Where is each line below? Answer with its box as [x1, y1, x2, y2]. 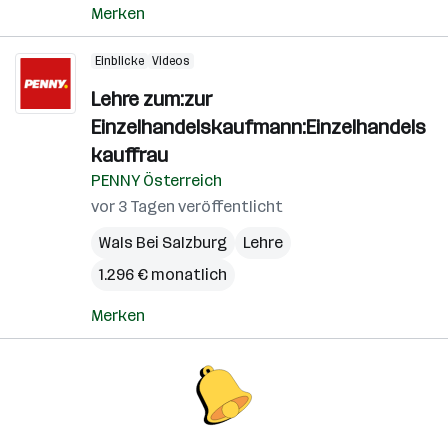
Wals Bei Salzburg [99, 233, 227, 252]
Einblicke [95, 54, 144, 68]
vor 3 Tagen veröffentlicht [91, 197, 283, 216]
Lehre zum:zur [91, 87, 212, 111]
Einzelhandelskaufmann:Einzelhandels [91, 115, 426, 139]
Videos [152, 54, 190, 68]
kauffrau [91, 143, 168, 167]
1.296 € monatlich [99, 265, 227, 284]
